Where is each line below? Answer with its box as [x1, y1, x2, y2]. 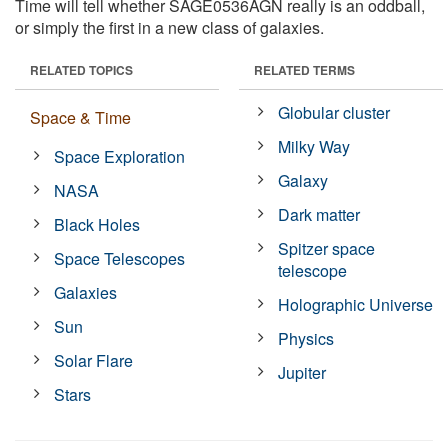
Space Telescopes [54, 246, 186, 270]
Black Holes [54, 212, 141, 236]
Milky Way [278, 134, 351, 158]
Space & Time [30, 105, 131, 129]
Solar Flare [54, 348, 134, 372]
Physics [278, 326, 335, 350]
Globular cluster [278, 100, 391, 124]
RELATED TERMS [254, 60, 355, 79]
